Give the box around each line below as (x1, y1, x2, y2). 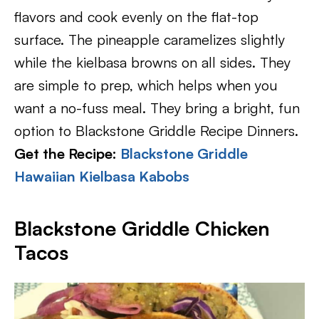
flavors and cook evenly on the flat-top (14, 8, 258, 26)
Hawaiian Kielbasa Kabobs (14, 167, 189, 185)
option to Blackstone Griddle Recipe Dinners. (14, 122, 298, 140)
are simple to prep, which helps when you (14, 76, 278, 94)
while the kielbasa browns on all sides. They (14, 53, 291, 71)
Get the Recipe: (14, 145, 120, 162)
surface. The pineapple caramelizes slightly (14, 31, 285, 48)
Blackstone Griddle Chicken (14, 216, 270, 241)
